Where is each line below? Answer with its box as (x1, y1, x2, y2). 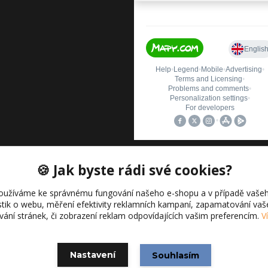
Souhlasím (151, 249, 199, 261)
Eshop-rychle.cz (142, 218, 202, 230)
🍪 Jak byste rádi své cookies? (36, 161, 232, 179)
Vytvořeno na (66, 218, 121, 230)
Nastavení (69, 249, 115, 260)
